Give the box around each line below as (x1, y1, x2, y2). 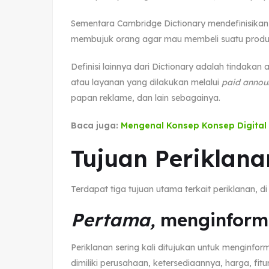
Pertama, (71, 208, 155, 231)
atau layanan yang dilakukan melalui (71, 76, 222, 88)
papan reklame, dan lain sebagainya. (71, 92, 220, 103)
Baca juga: (71, 119, 121, 131)
